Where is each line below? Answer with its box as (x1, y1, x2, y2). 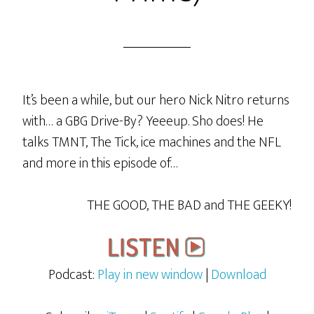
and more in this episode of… (22, 151, 179, 175)
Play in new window (97, 263, 203, 287)
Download (210, 263, 266, 287)
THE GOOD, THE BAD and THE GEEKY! (86, 193, 292, 217)
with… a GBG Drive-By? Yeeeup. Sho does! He (22, 109, 264, 133)
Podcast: (48, 263, 97, 287)
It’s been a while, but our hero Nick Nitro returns (22, 88, 290, 112)
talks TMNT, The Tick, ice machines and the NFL (22, 130, 282, 154)
